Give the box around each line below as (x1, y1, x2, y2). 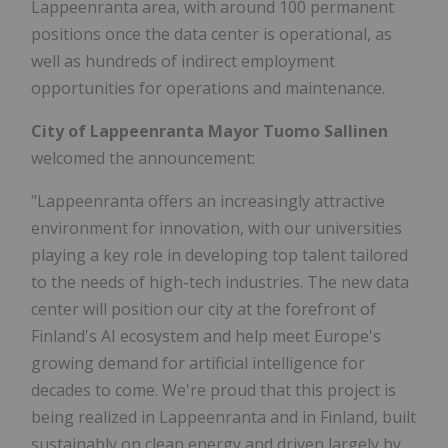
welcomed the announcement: (31, 147, 255, 170)
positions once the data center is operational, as (31, 23, 392, 46)
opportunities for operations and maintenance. (31, 77, 385, 100)
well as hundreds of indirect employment (31, 50, 335, 73)
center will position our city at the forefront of (31, 298, 376, 321)
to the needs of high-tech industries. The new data (31, 271, 409, 294)
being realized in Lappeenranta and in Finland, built (31, 406, 416, 429)
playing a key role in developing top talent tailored (31, 244, 408, 267)
